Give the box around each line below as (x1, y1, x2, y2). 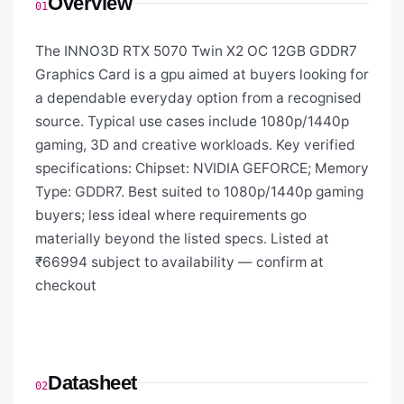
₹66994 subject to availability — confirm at (35, 253, 324, 271)
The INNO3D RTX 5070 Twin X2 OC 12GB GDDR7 (35, 42, 357, 60)
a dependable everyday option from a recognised (35, 89, 362, 107)
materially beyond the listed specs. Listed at (35, 230, 329, 248)
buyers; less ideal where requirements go (35, 207, 307, 225)
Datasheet (48, 372, 138, 395)
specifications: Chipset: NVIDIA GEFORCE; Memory (35, 160, 369, 178)
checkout (35, 277, 96, 295)
